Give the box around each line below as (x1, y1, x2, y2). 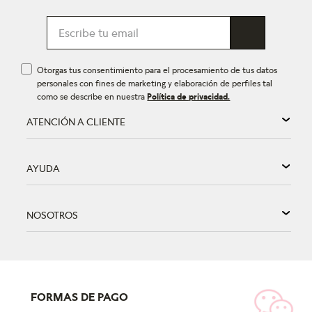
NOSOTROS (26, 209, 79, 221)
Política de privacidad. (147, 91, 231, 102)
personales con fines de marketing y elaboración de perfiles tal (37, 78, 273, 89)
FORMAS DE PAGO (31, 290, 129, 304)
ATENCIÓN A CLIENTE (26, 116, 126, 128)
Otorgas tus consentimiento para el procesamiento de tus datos (37, 65, 278, 76)
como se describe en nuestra (37, 91, 148, 102)
